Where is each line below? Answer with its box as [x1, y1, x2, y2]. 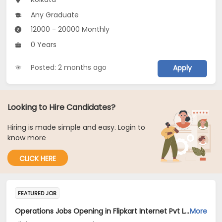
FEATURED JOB [18, 189, 56, 198]
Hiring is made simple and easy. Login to [7, 122, 145, 133]
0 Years [29, 40, 57, 50]
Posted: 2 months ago [31, 62, 107, 73]
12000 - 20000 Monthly [29, 24, 110, 35]
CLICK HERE [19, 154, 56, 164]
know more [7, 133, 46, 143]
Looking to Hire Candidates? [7, 102, 115, 113]
